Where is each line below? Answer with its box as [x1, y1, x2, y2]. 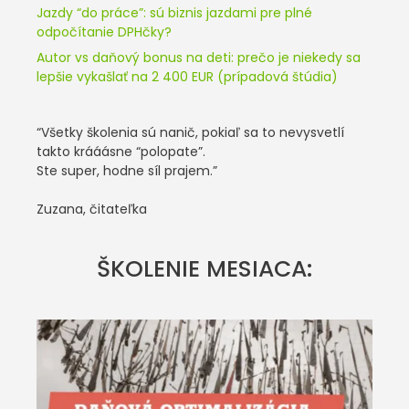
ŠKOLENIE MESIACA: [97, 252, 312, 285]
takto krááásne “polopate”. [37, 142, 205, 161]
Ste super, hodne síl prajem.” [37, 161, 217, 180]
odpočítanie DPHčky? [37, 22, 172, 41]
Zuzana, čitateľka [37, 199, 147, 218]
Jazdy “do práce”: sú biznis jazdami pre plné [37, 3, 312, 22]
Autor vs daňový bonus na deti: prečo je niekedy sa [37, 47, 361, 67]
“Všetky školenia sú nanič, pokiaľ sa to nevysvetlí [37, 122, 344, 142]
